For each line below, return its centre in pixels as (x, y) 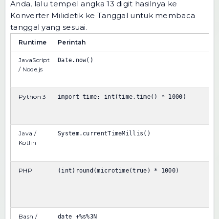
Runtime (33, 43)
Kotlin (27, 143)
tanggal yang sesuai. (49, 27)
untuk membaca (162, 16)
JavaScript (34, 60)
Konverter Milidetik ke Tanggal (69, 16)
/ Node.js (31, 69)
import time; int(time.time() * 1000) (122, 97)
